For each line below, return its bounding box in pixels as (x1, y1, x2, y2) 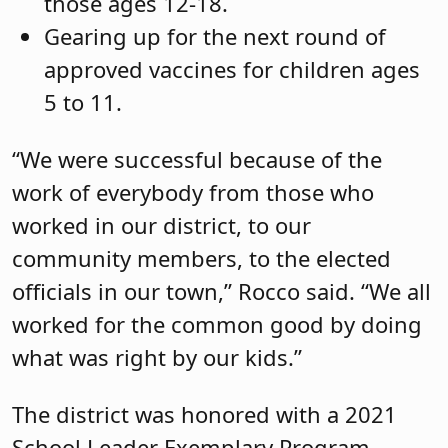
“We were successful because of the (12, 143, 382, 174)
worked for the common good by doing (12, 308, 422, 339)
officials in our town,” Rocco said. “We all (12, 275, 431, 306)
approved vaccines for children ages (44, 53, 420, 84)
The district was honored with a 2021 (12, 399, 397, 430)
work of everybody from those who (12, 176, 374, 207)
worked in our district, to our (12, 209, 311, 240)
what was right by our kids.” (12, 341, 302, 372)
